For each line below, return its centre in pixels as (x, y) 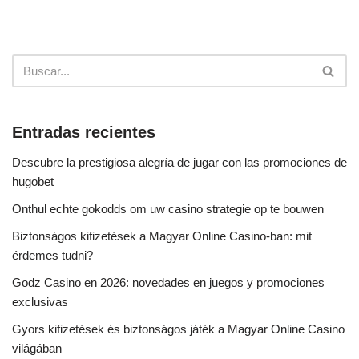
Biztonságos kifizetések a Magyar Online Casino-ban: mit (162, 236)
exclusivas (40, 301)
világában (37, 348)
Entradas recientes (84, 132)
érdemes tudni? (52, 255)
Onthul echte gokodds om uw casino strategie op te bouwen (168, 208)
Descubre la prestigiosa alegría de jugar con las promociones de (179, 162)
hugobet (33, 181)
